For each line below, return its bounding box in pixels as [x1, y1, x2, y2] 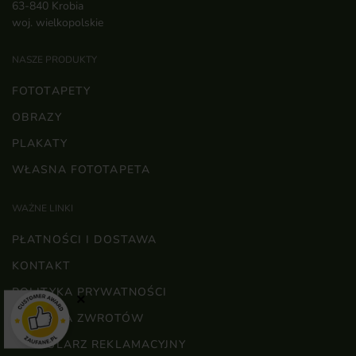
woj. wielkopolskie [12, 14, 103, 30]
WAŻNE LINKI [12, 202, 73, 215]
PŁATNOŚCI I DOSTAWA [12, 232, 157, 248]
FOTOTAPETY [12, 83, 91, 99]
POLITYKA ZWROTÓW [12, 311, 144, 327]
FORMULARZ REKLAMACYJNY [12, 337, 186, 353]
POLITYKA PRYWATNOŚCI [12, 284, 168, 300]
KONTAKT [12, 258, 71, 274]
